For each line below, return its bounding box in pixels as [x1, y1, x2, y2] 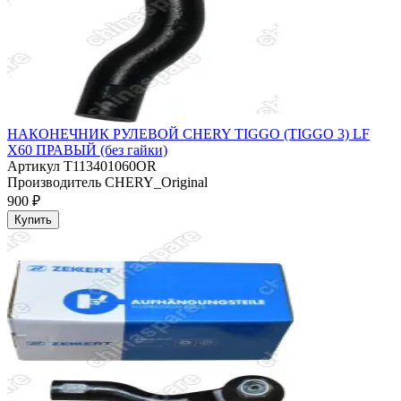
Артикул [7, 158, 60, 175]
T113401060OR [60, 158, 157, 175]
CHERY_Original [101, 175, 208, 191]
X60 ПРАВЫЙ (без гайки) [7, 142, 167, 158]
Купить [14, 213, 52, 227]
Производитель [7, 175, 101, 191]
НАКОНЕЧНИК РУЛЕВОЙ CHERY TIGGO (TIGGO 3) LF [7, 126, 370, 142]
